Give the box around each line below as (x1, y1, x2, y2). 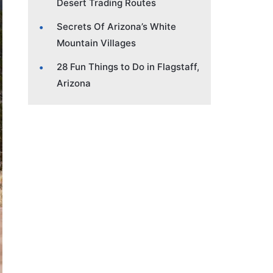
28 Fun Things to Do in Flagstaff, (57, 60, 199, 73)
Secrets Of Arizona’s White (57, 20, 176, 32)
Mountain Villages (57, 37, 136, 49)
